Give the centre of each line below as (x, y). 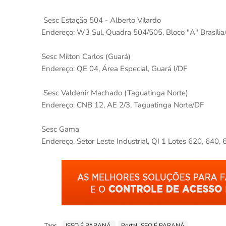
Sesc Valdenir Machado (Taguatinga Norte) (117, 93)
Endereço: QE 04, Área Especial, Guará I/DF (116, 69)
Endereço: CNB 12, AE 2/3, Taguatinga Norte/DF (123, 105)
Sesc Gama (60, 129)
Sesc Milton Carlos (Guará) (88, 56)
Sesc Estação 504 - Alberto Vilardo (101, 20)
